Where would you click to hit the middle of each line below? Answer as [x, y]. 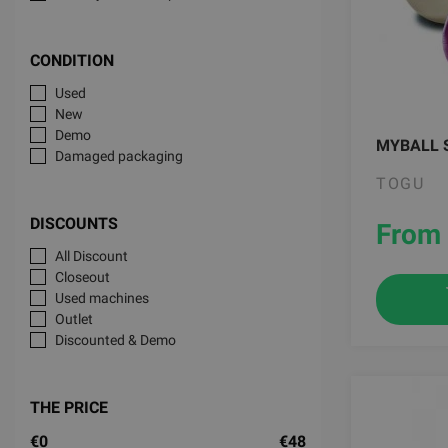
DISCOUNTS [74, 223]
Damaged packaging [119, 156]
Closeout [82, 277]
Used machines [102, 298]
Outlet [74, 319]
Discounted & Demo [115, 340]
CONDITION [72, 60]
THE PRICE [69, 407]
